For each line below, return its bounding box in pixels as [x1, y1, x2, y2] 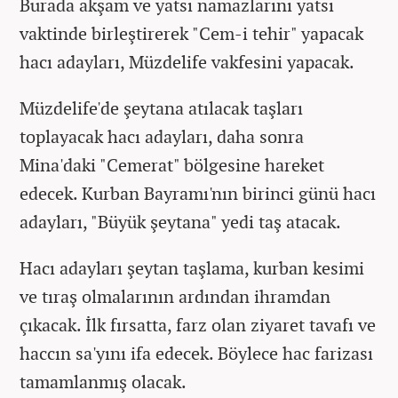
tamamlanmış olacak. [20, 369, 187, 394]
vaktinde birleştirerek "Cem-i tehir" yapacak [20, 20, 363, 45]
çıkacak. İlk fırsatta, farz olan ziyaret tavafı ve [20, 312, 376, 337]
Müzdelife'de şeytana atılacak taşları [20, 95, 303, 120]
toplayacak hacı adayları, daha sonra [20, 123, 304, 148]
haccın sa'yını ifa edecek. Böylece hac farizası [20, 340, 373, 365]
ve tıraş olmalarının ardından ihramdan [20, 283, 330, 308]
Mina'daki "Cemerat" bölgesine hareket [20, 152, 324, 177]
